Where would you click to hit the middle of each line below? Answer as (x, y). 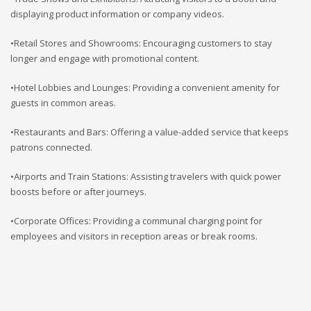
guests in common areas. (63, 102)
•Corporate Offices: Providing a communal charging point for (136, 220)
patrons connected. (51, 147)
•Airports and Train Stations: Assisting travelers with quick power (146, 176)
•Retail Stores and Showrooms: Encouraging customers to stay (141, 43)
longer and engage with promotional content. (105, 58)
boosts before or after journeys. (78, 191)
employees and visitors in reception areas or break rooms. (134, 236)
